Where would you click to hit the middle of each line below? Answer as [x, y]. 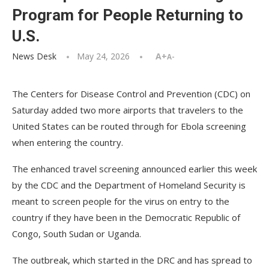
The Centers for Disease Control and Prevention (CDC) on [131, 94]
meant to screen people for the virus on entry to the [121, 201]
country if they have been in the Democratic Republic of [126, 217]
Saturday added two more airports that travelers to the [128, 110]
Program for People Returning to [128, 15]
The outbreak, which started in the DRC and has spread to [132, 260]
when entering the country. [68, 142]
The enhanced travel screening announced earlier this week [134, 169]
